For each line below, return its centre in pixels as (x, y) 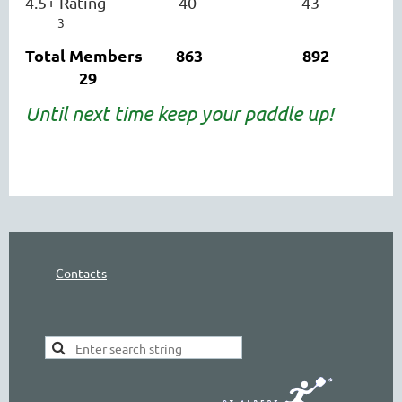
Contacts (81, 272)
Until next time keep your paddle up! (184, 113)
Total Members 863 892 (201, 55)
